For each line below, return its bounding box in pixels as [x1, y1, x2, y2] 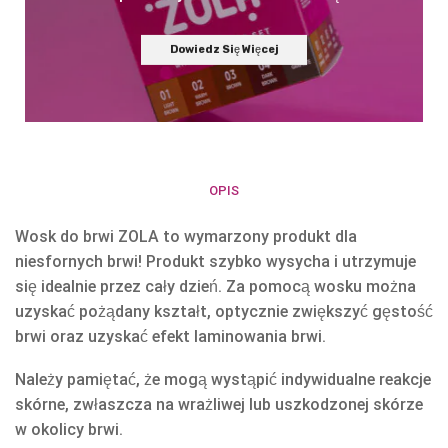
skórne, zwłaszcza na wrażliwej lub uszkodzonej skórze [15, 395, 423, 415]
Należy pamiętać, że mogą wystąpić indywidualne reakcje [15, 370, 431, 390]
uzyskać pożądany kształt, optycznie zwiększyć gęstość [15, 301, 433, 321]
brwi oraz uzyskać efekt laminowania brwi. [15, 326, 326, 346]
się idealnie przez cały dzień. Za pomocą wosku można [15, 276, 416, 296]
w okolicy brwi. [15, 420, 123, 440]
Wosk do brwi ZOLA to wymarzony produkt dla [15, 226, 357, 246]
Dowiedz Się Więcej [169, 43, 279, 57]
